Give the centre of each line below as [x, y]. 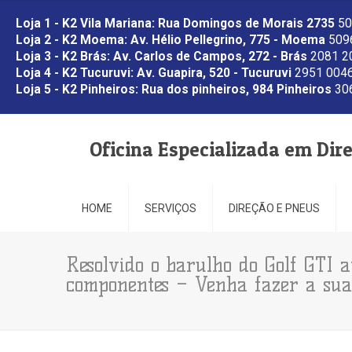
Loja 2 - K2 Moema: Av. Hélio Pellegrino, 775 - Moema [170, 40]
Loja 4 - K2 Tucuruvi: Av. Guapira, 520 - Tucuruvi [154, 73]
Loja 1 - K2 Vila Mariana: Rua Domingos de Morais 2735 [175, 24]
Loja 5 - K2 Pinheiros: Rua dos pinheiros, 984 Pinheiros [174, 90]
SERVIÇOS [170, 208]
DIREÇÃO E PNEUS [274, 208]
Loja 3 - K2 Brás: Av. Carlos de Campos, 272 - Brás [161, 57]
